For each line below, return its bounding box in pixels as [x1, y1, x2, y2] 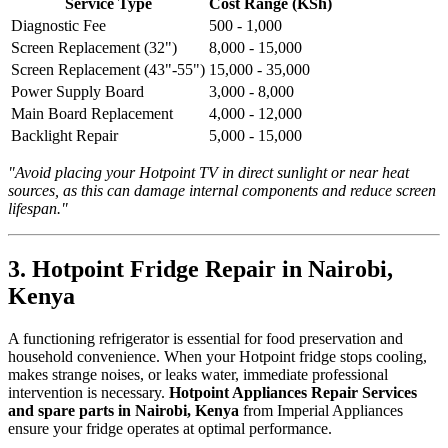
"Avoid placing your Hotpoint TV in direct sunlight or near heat [8, 164, 409, 182]
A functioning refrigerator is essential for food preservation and [8, 329, 403, 347]
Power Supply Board [11, 83, 144, 101]
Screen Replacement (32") [11, 39, 177, 57]
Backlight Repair [11, 127, 118, 145]
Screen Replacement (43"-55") [11, 61, 205, 79]
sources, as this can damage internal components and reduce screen [8, 182, 436, 200]
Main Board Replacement [11, 105, 173, 123]
